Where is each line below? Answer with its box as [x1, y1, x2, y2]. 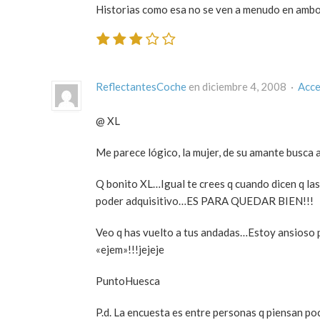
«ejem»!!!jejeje [96, 242, 164, 256]
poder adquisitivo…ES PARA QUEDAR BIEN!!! [96, 194, 314, 207]
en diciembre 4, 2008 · [186, 79, 298, 93]
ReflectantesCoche [96, 79, 186, 93]
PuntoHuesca [96, 274, 160, 287]
